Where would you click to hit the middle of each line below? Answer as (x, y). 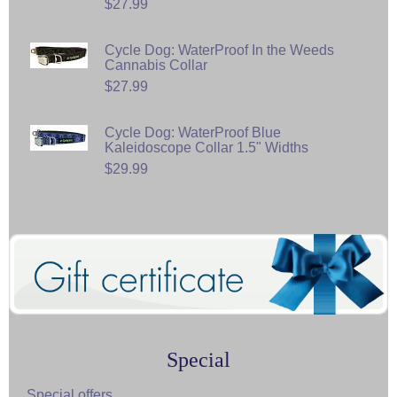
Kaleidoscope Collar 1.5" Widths (206, 147)
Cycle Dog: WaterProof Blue (193, 132)
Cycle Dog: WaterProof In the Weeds (219, 50)
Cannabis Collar (156, 65)
